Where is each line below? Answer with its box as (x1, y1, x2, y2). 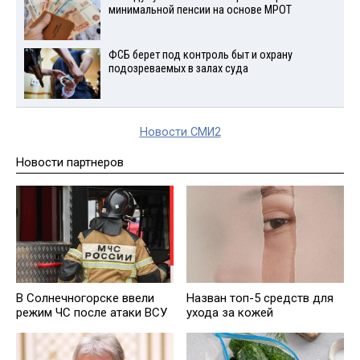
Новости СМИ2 (139, 125, 221, 139)
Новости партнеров (16, 155, 124, 170)
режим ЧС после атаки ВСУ (16, 305, 167, 320)
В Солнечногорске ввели (16, 290, 154, 305)
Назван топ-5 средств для (186, 290, 333, 305)
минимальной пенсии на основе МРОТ (108, 3, 292, 18)
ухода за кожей (186, 305, 273, 320)
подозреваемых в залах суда (108, 62, 248, 76)
